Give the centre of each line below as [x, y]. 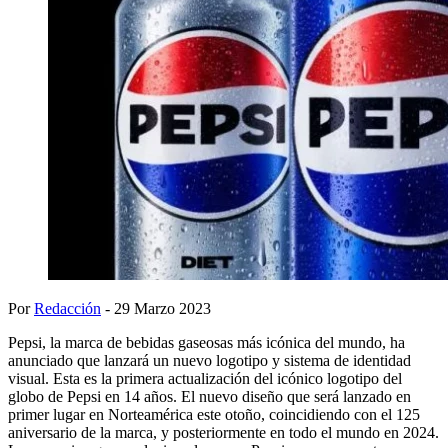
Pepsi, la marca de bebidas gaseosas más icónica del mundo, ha [206, 342]
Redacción [67, 308]
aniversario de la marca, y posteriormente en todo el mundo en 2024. [223, 432]
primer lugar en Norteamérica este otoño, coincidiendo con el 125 [214, 414]
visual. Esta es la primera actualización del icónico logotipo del [205, 378]
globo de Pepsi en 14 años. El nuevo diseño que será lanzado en [209, 396]
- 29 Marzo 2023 [156, 308]
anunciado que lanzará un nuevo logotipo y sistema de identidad [209, 360]
